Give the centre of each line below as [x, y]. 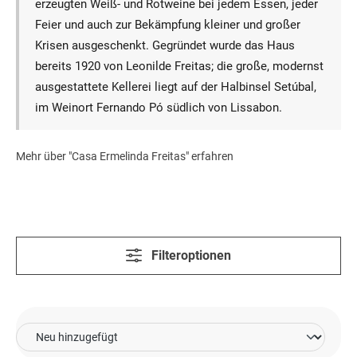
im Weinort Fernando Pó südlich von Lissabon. [158, 108]
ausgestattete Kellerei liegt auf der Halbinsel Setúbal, [175, 87]
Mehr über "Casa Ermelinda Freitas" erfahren [125, 157]
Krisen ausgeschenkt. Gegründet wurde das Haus [165, 46]
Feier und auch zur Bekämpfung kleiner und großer [167, 25]
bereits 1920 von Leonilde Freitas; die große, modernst [179, 67]
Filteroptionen [191, 256]
